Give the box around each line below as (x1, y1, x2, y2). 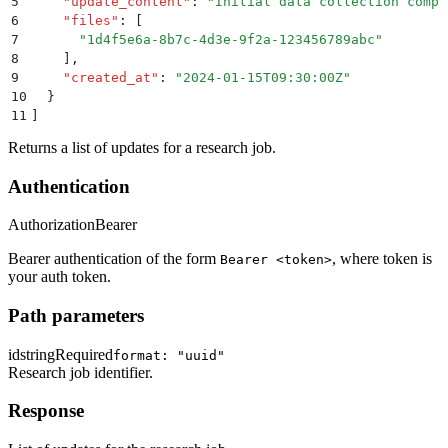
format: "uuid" (113, 347, 225, 363)
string (20, 345, 55, 363)
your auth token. (8, 268, 111, 286)
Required (55, 345, 113, 363)
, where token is (332, 250, 432, 268)
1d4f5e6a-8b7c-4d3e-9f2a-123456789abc (87, 31, 375, 47)
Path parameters (8, 304, 144, 326)
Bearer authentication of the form (8, 250, 220, 268)
